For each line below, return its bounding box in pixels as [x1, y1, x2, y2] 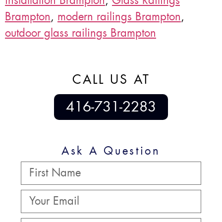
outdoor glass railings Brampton [5, 25, 156, 40]
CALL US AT [72, 71, 150, 88]
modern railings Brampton [57, 9, 181, 24]
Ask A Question [61, 143, 161, 158]
